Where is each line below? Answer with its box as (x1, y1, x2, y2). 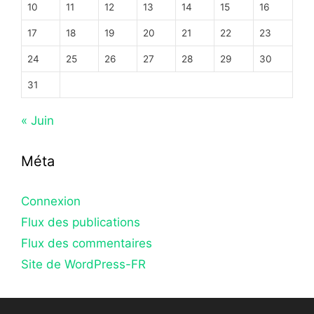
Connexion (21, 194, 81, 209)
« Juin (21, 114, 54, 128)
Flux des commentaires (21, 236, 152, 251)
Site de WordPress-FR (21, 257, 146, 272)
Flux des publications (21, 215, 140, 230)
